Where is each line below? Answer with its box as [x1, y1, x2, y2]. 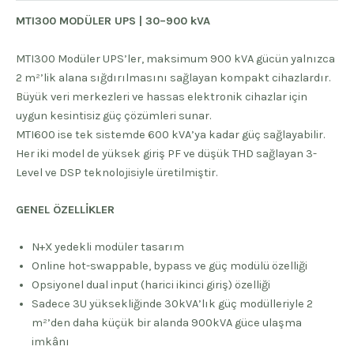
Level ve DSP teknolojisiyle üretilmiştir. [16, 165, 217, 179]
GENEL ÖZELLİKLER [16, 202, 115, 217]
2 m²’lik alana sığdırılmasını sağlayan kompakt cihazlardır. [16, 70, 330, 85]
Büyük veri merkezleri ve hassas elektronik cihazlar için [16, 89, 307, 104]
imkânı [32, 335, 70, 349]
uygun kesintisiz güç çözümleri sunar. [16, 108, 211, 122]
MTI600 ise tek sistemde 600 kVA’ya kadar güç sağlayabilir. [16, 127, 325, 141]
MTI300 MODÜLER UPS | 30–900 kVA [16, 14, 210, 28]
